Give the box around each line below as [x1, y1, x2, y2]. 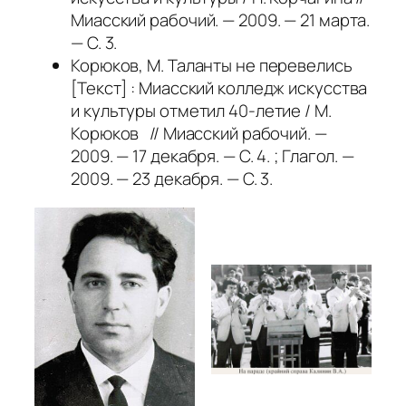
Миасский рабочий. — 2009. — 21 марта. [71, 8, 371, 33]
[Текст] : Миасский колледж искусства [71, 76, 368, 101]
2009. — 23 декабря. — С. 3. [71, 167, 274, 191]
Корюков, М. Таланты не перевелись [71, 53, 353, 78]
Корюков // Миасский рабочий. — [71, 121, 327, 146]
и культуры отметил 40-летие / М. [71, 99, 332, 123]
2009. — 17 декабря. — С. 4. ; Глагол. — [71, 144, 355, 169]
